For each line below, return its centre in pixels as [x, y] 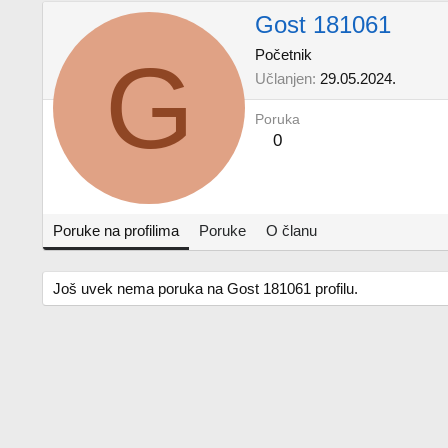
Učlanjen [283, 79]
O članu [291, 230]
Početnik [283, 55]
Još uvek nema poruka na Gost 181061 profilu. [205, 288]
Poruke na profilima [116, 230]
